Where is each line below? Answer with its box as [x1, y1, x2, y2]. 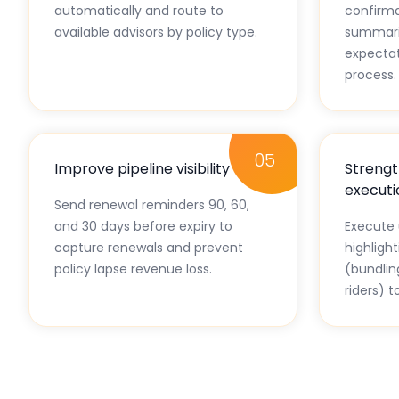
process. [345, 65, 396, 84]
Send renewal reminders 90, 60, [54, 195, 249, 214]
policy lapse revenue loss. [54, 259, 212, 278]
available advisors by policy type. [54, 22, 257, 41]
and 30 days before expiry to [54, 216, 232, 235]
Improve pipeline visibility [54, 158, 230, 179]
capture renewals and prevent [54, 238, 243, 256]
